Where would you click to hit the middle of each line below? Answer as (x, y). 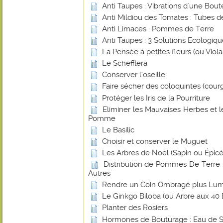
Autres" (100, 173)
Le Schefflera (125, 63)
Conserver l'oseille (134, 75)
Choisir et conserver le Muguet (155, 141)
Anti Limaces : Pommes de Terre (158, 29)
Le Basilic (118, 130)
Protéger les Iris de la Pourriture (156, 98)
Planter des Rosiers (135, 208)
